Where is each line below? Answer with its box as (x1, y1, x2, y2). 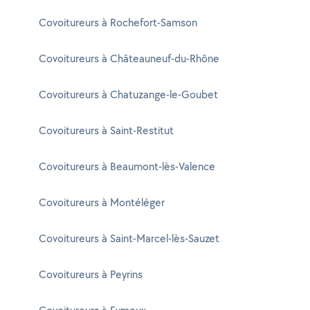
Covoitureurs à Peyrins (39, 267, 143, 282)
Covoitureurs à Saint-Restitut (39, 123, 174, 138)
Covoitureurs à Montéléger (39, 195, 165, 210)
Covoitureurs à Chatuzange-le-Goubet (39, 87, 218, 102)
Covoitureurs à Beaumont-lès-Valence (39, 159, 215, 174)
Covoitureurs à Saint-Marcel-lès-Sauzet (39, 231, 219, 246)
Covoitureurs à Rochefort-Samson (39, 15, 197, 30)
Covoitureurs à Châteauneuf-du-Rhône (39, 51, 219, 66)
